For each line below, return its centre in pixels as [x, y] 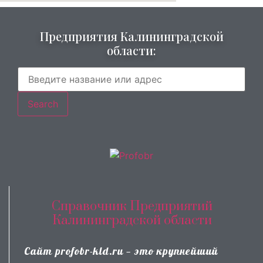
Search [43, 104]
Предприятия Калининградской [131, 36]
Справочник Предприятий [132, 206]
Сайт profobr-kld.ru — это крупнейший [121, 251]
